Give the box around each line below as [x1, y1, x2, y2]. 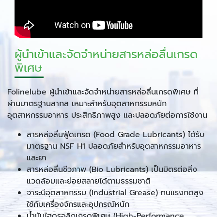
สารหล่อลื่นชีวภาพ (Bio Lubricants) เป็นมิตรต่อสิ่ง [27, 163, 197, 175]
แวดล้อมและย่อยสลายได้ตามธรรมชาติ [27, 175, 151, 187]
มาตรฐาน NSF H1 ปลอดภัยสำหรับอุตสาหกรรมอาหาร [27, 140, 201, 152]
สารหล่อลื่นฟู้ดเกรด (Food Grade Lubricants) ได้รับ [27, 128, 204, 140]
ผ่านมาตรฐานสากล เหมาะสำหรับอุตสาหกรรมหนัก [7, 97, 167, 109]
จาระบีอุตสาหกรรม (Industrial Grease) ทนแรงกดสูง [27, 186, 203, 199]
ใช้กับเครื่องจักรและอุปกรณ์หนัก [27, 198, 129, 210]
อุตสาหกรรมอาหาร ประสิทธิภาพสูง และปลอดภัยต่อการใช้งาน [7, 109, 207, 121]
